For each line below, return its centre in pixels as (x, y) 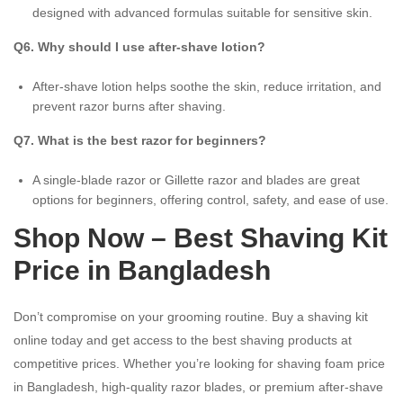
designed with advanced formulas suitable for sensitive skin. (202, 12)
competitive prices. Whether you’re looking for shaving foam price (199, 363)
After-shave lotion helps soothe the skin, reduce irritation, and (207, 86)
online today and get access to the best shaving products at (183, 340)
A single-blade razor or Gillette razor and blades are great (196, 179)
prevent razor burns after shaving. (129, 106)
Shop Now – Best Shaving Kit (201, 237)
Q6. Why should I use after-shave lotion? (139, 46)
